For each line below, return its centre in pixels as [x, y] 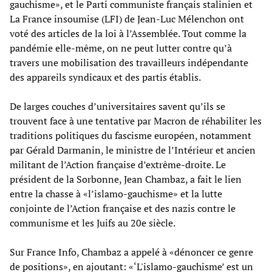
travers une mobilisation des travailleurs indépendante [129, 62]
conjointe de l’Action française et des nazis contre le [123, 208]
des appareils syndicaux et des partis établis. [105, 77]
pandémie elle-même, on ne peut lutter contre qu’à [121, 48]
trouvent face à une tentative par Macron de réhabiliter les [136, 121]
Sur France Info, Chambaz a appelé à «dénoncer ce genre [131, 252]
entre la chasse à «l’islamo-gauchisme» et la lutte [116, 193]
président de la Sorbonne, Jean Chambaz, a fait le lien [126, 179]
